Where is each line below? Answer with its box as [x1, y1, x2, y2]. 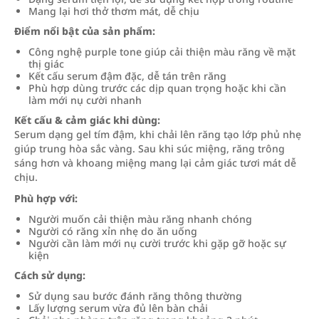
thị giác [28, 57, 64, 70]
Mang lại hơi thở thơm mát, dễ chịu [28, 4, 199, 18]
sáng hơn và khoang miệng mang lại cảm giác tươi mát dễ [14, 156, 296, 169]
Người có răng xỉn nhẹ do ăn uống [28, 224, 197, 238]
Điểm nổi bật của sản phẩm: [14, 24, 155, 38]
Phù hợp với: [14, 192, 78, 205]
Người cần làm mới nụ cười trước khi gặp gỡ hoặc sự [28, 236, 286, 250]
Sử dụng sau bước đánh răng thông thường [28, 289, 242, 303]
